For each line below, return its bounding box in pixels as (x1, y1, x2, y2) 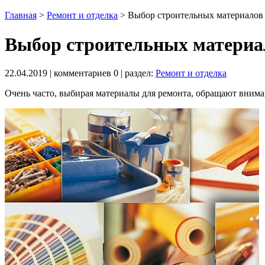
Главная (5, 10, 37, 21)
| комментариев (47, 68, 114, 79)
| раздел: (118, 68, 156, 79)
